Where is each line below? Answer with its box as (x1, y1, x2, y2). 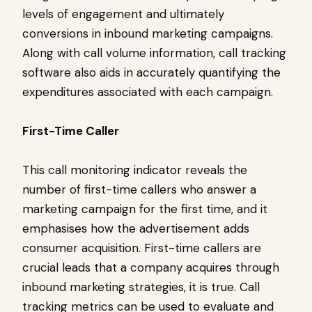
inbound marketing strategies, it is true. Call (22, 279, 260, 295)
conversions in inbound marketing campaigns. (22, 26, 273, 42)
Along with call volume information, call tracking (22, 45, 286, 61)
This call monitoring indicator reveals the (22, 162, 247, 178)
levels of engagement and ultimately (22, 6, 224, 22)
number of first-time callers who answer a (22, 182, 256, 198)
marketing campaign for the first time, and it (22, 201, 267, 217)
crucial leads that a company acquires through (22, 260, 279, 276)
